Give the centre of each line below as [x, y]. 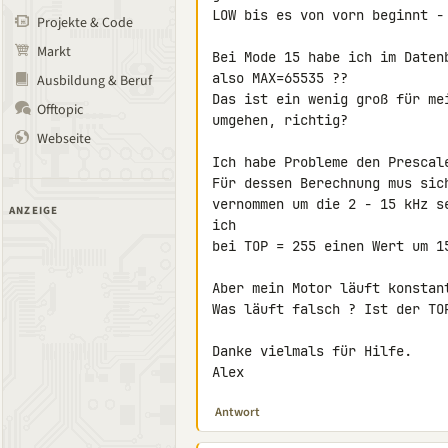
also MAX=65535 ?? [280, 78]
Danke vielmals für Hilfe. [312, 351]
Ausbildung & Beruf [94, 81]
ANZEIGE [34, 210]
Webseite [64, 139]
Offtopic [60, 110]
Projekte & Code [85, 23]
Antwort [237, 412]
